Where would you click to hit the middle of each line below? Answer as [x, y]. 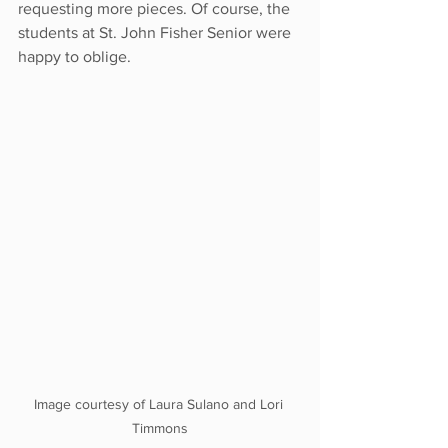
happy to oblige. [74, 57]
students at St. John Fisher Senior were [156, 33]
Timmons [160, 427]
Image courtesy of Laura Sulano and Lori [160, 403]
